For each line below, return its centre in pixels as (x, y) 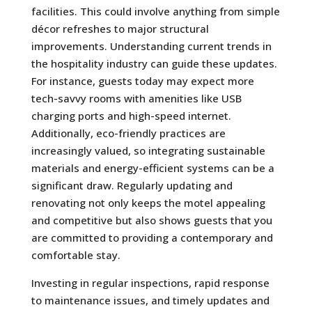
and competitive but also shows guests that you (151, 220)
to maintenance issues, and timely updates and (150, 300)
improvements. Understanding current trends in (151, 46)
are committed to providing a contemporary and (152, 237)
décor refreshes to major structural (120, 28)
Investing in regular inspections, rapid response (150, 282)
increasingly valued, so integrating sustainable (148, 150)
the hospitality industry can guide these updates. (154, 63)
